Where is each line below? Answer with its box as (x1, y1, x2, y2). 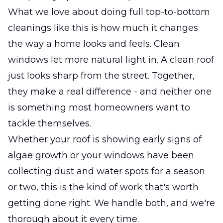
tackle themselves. (8, 117, 91, 129)
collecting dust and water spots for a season (8, 165, 205, 177)
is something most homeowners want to (8, 102, 190, 113)
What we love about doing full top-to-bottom (8, 6, 210, 17)
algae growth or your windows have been (8, 149, 194, 161)
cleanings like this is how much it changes (8, 22, 198, 33)
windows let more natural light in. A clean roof (8, 54, 214, 65)
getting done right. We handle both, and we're (8, 197, 215, 209)
